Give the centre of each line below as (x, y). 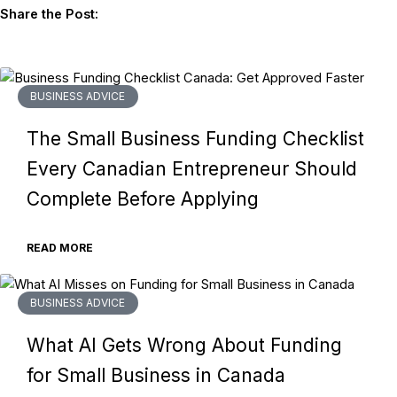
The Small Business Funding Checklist (195, 139)
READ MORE (60, 248)
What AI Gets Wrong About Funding (184, 346)
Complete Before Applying (143, 199)
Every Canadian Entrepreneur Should (192, 169)
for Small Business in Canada (156, 376)
